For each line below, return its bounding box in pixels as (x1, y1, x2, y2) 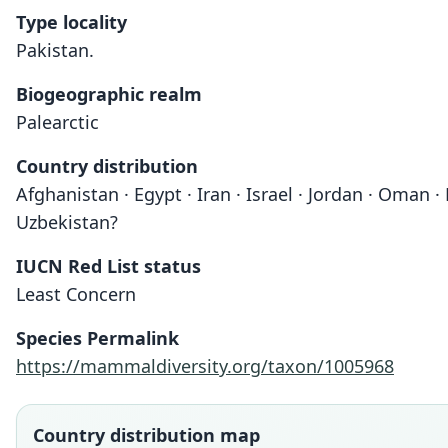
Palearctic (16, 110, 99, 134)
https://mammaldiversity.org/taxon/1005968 (16, 354, 394, 378)
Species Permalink (16, 326, 179, 350)
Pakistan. (16, 38, 94, 62)
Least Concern (16, 282, 136, 306)
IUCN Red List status (16, 254, 201, 278)
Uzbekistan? (16, 210, 118, 234)
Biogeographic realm (16, 82, 202, 106)
